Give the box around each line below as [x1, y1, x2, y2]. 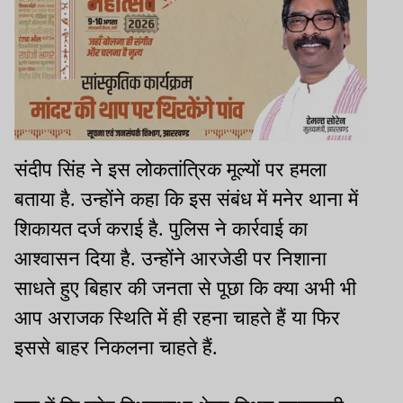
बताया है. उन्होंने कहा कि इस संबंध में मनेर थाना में [14, 188, 358, 211]
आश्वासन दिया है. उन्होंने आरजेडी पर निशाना [14, 247, 327, 271]
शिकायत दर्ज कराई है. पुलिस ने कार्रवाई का [14, 218, 308, 241]
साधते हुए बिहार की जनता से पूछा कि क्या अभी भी [14, 277, 356, 300]
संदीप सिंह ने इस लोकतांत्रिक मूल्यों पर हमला [14, 158, 327, 182]
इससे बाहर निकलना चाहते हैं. [14, 336, 228, 360]
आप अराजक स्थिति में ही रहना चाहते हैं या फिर [14, 307, 340, 330]
